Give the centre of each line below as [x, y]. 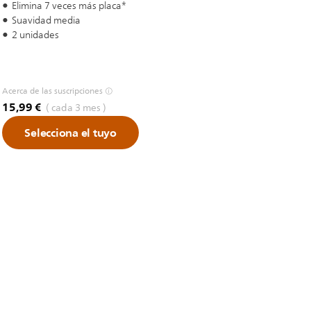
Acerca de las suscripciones [52, 91]
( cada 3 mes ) [75, 108]
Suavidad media [46, 20]
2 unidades [35, 35]
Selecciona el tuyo [70, 133]
